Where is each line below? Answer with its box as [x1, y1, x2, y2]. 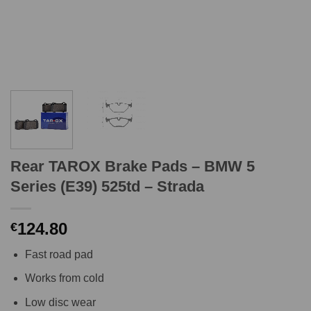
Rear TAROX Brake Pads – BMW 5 [10, 157, 255, 175]
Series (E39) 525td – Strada [10, 177, 204, 195]
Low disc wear [24, 296, 96, 309]
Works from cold [24, 272, 104, 285]
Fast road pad [24, 248, 93, 260]
